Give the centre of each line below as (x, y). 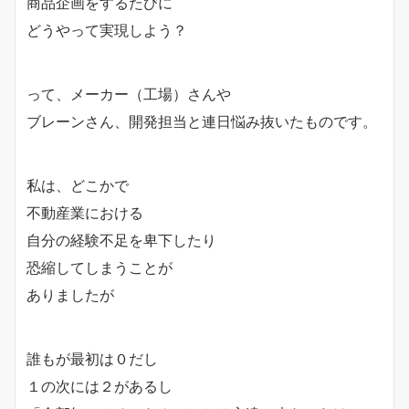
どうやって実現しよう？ (107, 30)
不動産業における (85, 212)
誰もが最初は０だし (92, 358)
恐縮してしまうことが (100, 267)
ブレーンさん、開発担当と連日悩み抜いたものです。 (202, 121)
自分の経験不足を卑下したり (121, 240)
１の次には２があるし (100, 386)
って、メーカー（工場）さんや (129, 94)
